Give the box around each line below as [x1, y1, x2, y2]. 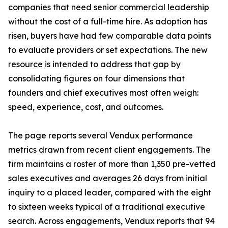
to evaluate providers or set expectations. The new [8, 45, 208, 55]
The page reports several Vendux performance [8, 130, 193, 141]
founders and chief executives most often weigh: [8, 88, 198, 98]
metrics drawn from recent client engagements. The [8, 145, 211, 155]
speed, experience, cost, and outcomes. [8, 102, 163, 112]
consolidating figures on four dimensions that [8, 73, 185, 84]
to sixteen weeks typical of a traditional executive [8, 202, 205, 212]
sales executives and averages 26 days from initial [8, 173, 207, 184]
